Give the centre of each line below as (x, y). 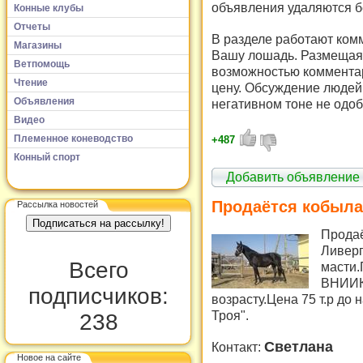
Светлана (299, 347)
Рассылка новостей (58, 204)
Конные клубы (49, 8)
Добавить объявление (293, 177)
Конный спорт (47, 157)
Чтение (31, 82)
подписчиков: (98, 296)
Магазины (38, 45)
